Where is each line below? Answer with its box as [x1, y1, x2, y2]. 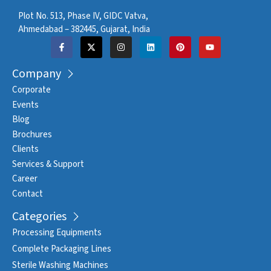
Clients [12, 143, 39, 155]
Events [12, 98, 39, 111]
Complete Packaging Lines [12, 242, 111, 255]
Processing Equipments [12, 226, 102, 239]
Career [12, 172, 38, 185]
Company [12, 65, 61, 82]
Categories [12, 207, 67, 225]
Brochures [12, 128, 52, 141]
